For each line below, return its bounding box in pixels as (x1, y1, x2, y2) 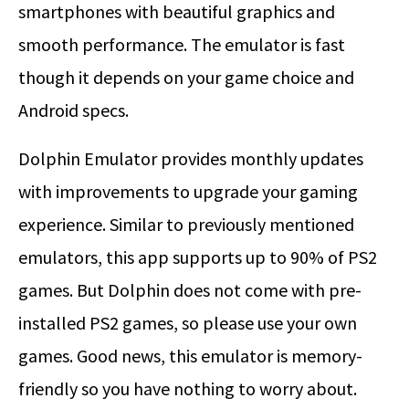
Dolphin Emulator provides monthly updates (18, 147, 363, 171)
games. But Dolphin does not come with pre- (18, 278, 362, 302)
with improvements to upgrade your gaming (18, 180, 358, 204)
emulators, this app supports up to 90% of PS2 (18, 246, 377, 269)
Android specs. (18, 99, 129, 122)
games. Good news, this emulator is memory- (18, 344, 362, 368)
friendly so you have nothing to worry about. (18, 377, 357, 401)
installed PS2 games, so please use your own (18, 311, 357, 335)
